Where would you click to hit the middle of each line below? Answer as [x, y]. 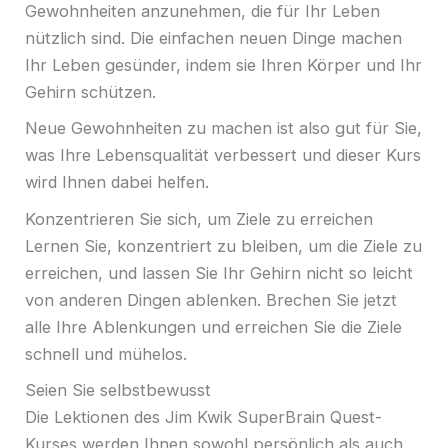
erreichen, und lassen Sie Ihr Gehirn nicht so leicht [219, 272]
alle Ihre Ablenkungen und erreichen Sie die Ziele [213, 326]
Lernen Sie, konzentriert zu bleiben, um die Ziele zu [223, 245]
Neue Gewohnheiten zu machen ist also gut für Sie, [223, 128]
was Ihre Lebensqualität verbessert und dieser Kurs [223, 155]
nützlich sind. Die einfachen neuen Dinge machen [213, 37]
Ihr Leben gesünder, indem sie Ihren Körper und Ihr [223, 64]
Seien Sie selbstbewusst [120, 390]
